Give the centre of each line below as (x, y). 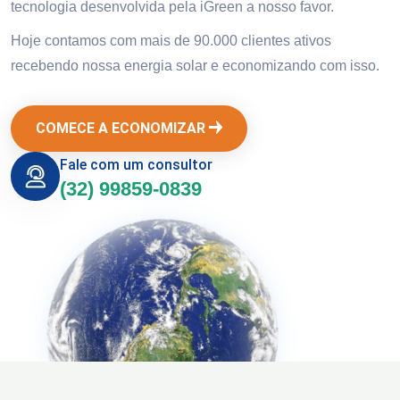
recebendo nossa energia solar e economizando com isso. (195, 66)
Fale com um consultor (136, 164)
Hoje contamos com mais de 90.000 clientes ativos (171, 41)
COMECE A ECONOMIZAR (122, 129)
